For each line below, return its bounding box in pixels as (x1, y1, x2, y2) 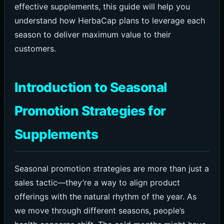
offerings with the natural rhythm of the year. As (14, 191, 196, 202)
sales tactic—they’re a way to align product (14, 177, 180, 188)
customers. (14, 43, 56, 54)
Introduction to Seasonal (14, 79, 167, 95)
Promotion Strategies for (14, 103, 166, 119)
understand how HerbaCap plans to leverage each (14, 15, 205, 26)
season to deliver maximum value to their (14, 29, 171, 40)
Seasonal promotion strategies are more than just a (14, 163, 209, 174)
